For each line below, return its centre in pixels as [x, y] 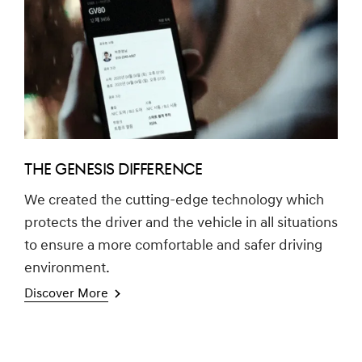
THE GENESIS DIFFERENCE [113, 170]
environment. [67, 268]
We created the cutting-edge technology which [174, 200]
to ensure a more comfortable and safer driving [173, 246]
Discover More [66, 294]
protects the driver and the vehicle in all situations [181, 223]
